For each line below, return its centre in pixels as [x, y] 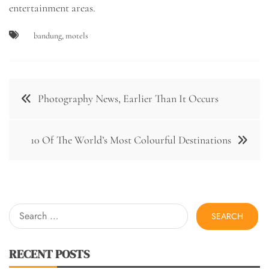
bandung [48, 35]
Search [23, 210]
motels [77, 35]
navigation [44, 113]
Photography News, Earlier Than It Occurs [128, 98]
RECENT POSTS [49, 254]
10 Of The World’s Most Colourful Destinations [131, 140]
